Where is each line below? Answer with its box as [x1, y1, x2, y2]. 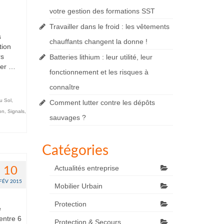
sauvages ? [49, 113, 86, 121]
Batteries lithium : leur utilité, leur [49, 53, 152, 61]
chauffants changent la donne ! [49, 37, 147, 45]
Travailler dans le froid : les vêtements [49, 22, 169, 30]
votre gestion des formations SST [49, 7, 155, 15]
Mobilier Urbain [54, 182, 102, 190]
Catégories [41, 143, 108, 157]
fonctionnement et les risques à [49, 68, 148, 76]
